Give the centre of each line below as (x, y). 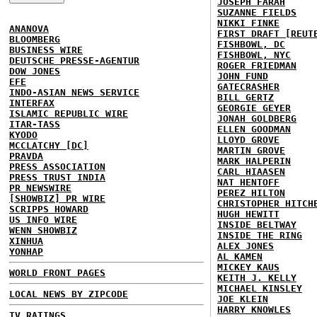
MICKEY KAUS (248, 267)
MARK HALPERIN (254, 161)
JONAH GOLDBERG (257, 119)
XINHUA (26, 241)
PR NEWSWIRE (40, 188)
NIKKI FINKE (248, 23)
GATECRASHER (248, 87)
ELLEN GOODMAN (254, 129)
